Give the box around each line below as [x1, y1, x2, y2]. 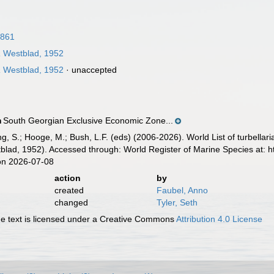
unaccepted [72, 65, 117, 75]
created [54, 185, 84, 195]
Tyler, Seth [156, 198, 198, 207]
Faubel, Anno [156, 185, 208, 195]
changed [54, 198, 88, 207]
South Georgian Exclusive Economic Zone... [3, 116, 174, 125]
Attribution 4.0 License [176, 214, 263, 224]
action [54, 173, 81, 183]
